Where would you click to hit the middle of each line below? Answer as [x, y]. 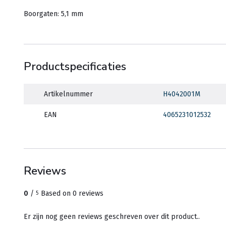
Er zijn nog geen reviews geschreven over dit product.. [112, 217]
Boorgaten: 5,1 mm [53, 14]
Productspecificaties [75, 67]
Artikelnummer [68, 94]
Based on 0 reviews [72, 193]
